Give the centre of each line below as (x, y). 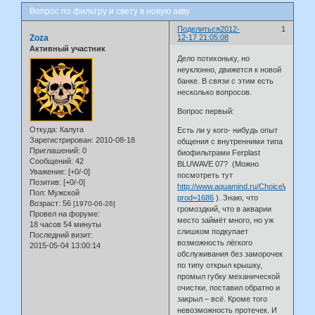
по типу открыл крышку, (220, 265)
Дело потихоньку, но (214, 58)
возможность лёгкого (215, 242)
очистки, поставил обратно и (229, 287)
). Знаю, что (236, 197)
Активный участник (67, 49)
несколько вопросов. (215, 92)
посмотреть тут (205, 175)
